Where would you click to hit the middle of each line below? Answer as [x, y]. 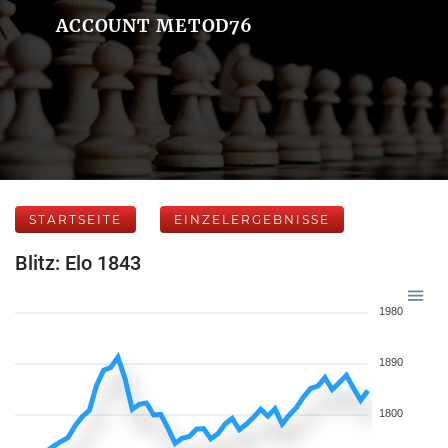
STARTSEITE [75, 219]
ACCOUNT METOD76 [154, 25]
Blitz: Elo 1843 [78, 263]
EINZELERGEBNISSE [252, 219]
